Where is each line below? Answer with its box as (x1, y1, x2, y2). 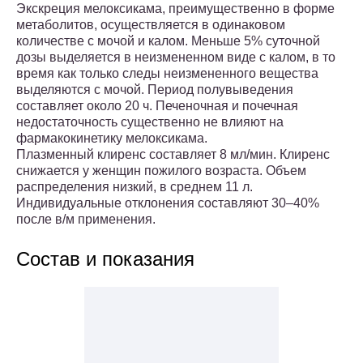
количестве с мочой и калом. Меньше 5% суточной (16, 34, 320, 49)
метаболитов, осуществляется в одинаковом (16, 18, 285, 32)
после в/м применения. (16, 212, 156, 227)
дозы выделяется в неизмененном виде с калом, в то (16, 50, 335, 65)
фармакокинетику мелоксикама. (16, 131, 207, 146)
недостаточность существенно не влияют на (16, 115, 284, 130)
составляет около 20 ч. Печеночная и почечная (16, 99, 298, 113)
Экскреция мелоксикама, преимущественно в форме (16, 2, 335, 16)
